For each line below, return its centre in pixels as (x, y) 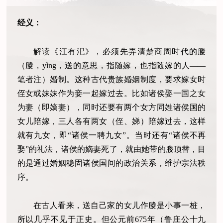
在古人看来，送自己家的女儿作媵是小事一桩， (119, 206)
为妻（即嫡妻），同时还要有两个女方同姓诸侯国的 (111, 107)
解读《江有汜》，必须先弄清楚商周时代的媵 (119, 51)
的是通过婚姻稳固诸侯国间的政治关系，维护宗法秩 (111, 163)
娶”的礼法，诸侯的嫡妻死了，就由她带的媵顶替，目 (111, 149)
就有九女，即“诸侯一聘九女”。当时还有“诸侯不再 (111, 135)
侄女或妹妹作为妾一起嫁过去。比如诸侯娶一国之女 (111, 93)
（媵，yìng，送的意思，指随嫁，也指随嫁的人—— (111, 65)
